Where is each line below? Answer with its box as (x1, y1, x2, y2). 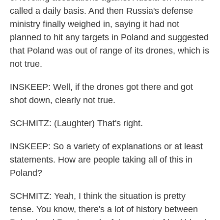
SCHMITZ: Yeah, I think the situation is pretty (10, 191, 186, 201)
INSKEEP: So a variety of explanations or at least (10, 141, 203, 151)
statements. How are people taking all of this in (10, 155, 192, 165)
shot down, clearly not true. (10, 95, 115, 105)
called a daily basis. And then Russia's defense (10, 6, 193, 16)
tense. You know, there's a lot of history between (10, 204, 198, 214)
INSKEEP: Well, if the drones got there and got (10, 82, 193, 92)
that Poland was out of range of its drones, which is (10, 46, 209, 55)
